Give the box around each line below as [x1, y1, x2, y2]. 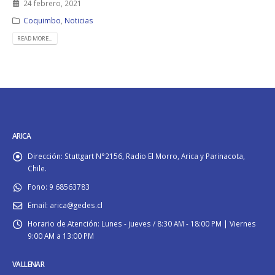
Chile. [28, 163, 47, 173]
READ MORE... [17, 34, 53, 42]
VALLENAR [12, 258, 45, 269]
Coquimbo [23, 15, 61, 25]
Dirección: [28, 150, 63, 161]
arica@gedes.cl [50, 199, 103, 210]
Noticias [64, 15, 93, 25]
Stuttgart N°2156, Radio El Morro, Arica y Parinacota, [64, 150, 245, 161]
